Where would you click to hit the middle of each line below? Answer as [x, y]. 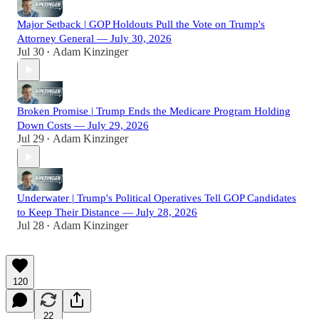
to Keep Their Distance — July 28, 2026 [107, 213]
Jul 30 [31, 52]
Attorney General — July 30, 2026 [94, 39]
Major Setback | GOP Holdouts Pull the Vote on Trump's [141, 25]
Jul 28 [31, 226]
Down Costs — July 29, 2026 [83, 126]
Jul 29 [31, 139]
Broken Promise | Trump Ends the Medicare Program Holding [154, 111]
